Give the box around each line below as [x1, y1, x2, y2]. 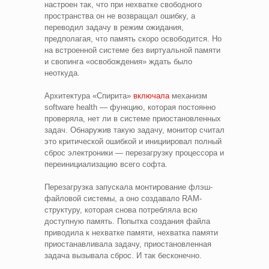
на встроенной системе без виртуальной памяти [44, 46, 220, 55]
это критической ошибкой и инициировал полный [44, 137, 222, 147]
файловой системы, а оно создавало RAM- [44, 194, 202, 204]
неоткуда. [44, 68, 80, 78]
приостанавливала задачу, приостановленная [44, 240, 211, 249]
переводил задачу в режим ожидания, [44, 23, 184, 32]
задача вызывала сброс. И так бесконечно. [44, 251, 204, 261]
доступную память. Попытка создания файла [44, 217, 210, 226]
